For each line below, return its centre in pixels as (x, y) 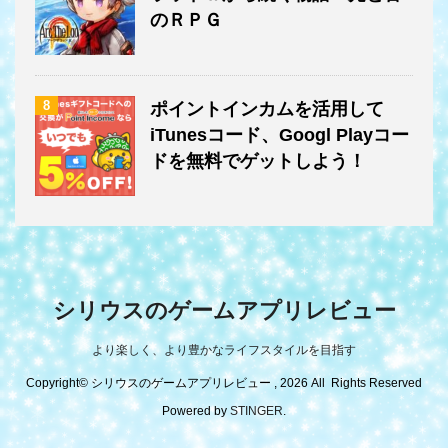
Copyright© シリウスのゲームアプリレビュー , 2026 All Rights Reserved (224, 382)
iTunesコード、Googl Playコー (279, 134)
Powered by (196, 410)
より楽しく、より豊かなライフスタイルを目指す (224, 349)
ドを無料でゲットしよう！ (258, 160)
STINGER (256, 410)
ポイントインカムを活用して (267, 108)
